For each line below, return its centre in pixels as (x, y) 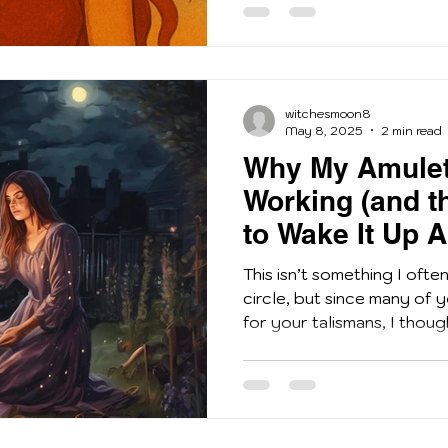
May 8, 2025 (324, 130)
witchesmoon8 (328, 113)
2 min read (411, 130)
